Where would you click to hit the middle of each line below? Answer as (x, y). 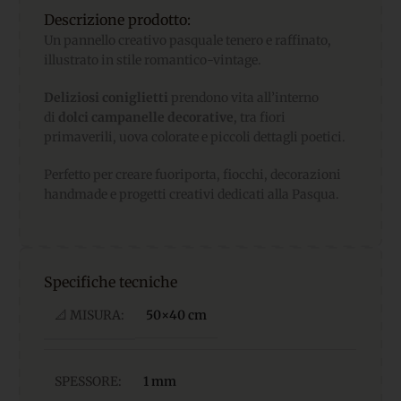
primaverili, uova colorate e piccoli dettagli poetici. (195, 137)
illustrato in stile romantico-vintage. (153, 60)
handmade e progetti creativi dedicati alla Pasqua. (192, 194)
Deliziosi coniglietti (106, 97)
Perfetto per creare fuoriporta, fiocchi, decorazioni (192, 174)
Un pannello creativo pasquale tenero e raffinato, (188, 40)
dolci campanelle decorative (146, 117)
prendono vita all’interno (243, 97)
